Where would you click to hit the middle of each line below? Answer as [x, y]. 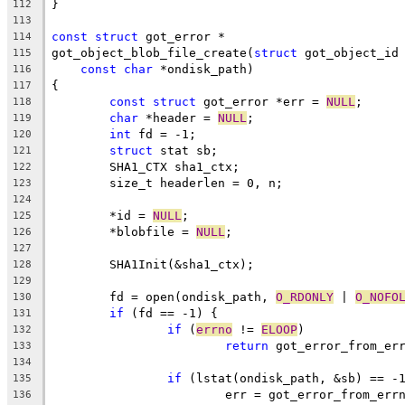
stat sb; [185, 150]
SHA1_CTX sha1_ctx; [174, 166]
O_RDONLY [305, 297]
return [247, 345]
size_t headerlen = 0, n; [196, 183]
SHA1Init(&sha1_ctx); [182, 264]
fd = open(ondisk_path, [193, 297]
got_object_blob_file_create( [153, 52]
